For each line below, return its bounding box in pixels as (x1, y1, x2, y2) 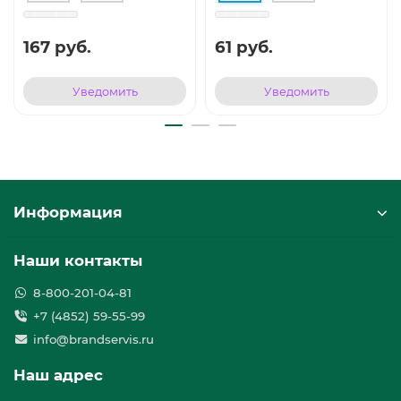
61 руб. (215, 37, 273, 58)
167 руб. (23, 37, 91, 58)
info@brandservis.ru (32, 332, 154, 347)
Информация (13, 203, 123, 222)
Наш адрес (13, 366, 103, 385)
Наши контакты (13, 252, 142, 270)
